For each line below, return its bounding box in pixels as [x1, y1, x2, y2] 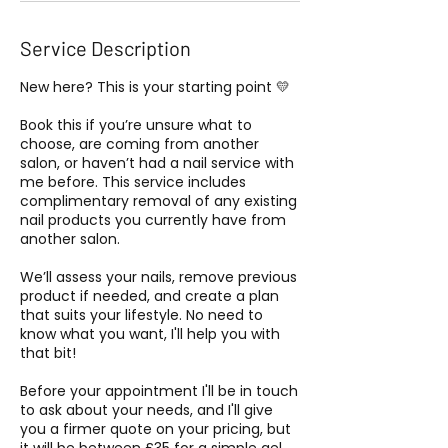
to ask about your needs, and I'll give [20, 400, 273, 421]
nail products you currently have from [20, 210, 286, 231]
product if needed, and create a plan [20, 286, 279, 307]
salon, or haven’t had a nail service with [20, 153, 294, 174]
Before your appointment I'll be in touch [20, 381, 298, 402]
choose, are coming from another [20, 134, 259, 155]
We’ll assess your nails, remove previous [20, 267, 297, 288]
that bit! [20, 343, 76, 364]
